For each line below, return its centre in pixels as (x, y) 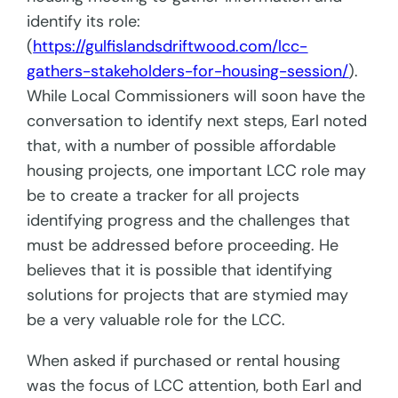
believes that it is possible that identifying (180, 271)
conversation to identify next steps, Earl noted (197, 121)
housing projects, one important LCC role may (197, 171)
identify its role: (84, 22)
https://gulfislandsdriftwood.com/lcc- (171, 47)
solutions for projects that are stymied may (188, 295)
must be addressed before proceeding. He (183, 246)
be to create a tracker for (121, 196)
